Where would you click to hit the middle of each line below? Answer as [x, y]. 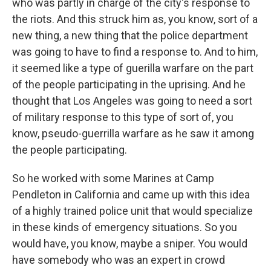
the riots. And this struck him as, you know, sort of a [135, 19]
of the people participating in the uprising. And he [129, 84]
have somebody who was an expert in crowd [119, 260]
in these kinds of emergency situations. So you [125, 227]
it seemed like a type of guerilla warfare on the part [133, 68]
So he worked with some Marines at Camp [113, 178]
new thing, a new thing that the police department [130, 35]
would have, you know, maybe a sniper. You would [130, 243]
